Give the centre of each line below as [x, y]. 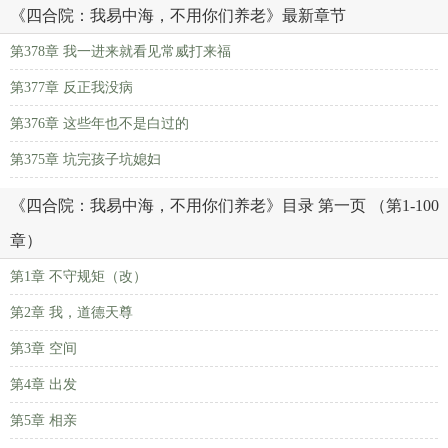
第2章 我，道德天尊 [71, 312]
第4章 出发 [43, 384]
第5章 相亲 [43, 420]
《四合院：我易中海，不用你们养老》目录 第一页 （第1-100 [224, 205]
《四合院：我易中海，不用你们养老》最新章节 [178, 15]
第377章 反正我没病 [71, 87]
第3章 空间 [43, 348]
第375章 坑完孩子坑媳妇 [85, 159]
